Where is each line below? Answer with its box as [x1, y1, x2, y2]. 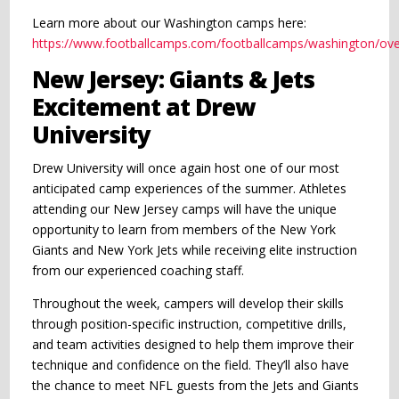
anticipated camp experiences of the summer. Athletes [32, 179, 347, 197]
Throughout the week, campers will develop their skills [32, 294, 345, 312]
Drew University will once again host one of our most [32, 159, 340, 176]
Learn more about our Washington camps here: [32, 13, 307, 31]
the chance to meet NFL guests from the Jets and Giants [32, 376, 360, 394]
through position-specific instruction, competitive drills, [32, 314, 347, 332]
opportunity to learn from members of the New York [32, 220, 337, 238]
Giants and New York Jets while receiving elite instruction [32, 240, 358, 258]
